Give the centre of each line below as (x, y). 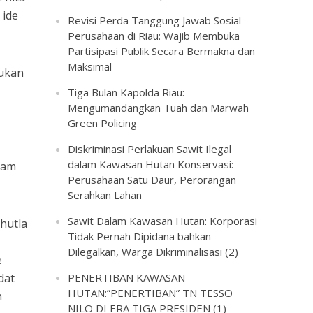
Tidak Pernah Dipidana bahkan (140, 236)
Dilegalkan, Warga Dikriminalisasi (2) (153, 252)
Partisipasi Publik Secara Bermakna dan (162, 51)
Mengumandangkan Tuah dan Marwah (159, 108)
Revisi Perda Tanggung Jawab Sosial (155, 20)
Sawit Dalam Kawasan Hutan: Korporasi (163, 221)
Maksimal (90, 66)
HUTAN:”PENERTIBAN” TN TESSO (151, 293)
